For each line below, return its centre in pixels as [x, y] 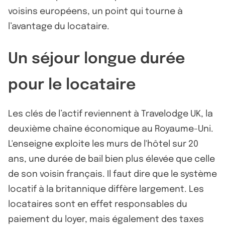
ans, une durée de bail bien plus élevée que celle [111, 159]
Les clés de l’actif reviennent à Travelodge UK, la [110, 114]
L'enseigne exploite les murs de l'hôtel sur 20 [103, 144]
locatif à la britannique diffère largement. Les [106, 189]
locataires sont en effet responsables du [98, 204]
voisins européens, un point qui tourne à [95, 11]
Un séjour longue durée [96, 59]
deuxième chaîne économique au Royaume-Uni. [111, 129]
